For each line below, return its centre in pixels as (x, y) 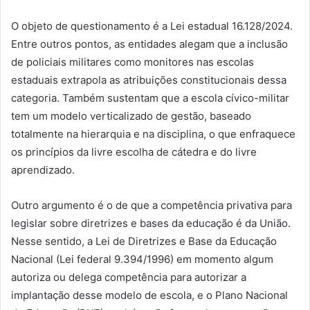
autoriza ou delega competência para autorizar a (129, 277)
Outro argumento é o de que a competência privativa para (152, 205)
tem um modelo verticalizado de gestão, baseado (131, 116)
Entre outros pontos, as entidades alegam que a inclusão (149, 44)
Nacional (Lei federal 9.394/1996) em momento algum (142, 259)
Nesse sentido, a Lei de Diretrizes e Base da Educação (144, 241)
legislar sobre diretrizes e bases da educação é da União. (151, 223)
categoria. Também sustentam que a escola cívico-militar (150, 98)
